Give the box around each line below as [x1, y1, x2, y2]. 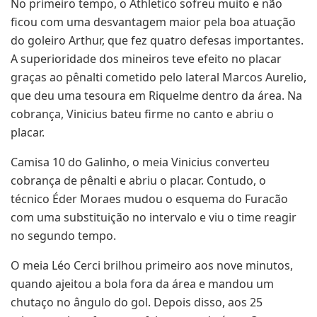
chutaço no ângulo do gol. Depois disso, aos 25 [11, 294, 263, 311]
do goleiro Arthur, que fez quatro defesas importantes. [11, 33, 304, 49]
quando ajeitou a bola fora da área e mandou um [11, 276, 274, 292]
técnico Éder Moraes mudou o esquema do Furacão [11, 191, 288, 207]
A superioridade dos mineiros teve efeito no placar [11, 51, 282, 67]
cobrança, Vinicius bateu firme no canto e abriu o [11, 106, 274, 122]
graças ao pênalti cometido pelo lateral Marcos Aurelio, [11, 69, 306, 86]
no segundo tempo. [11, 228, 116, 244]
